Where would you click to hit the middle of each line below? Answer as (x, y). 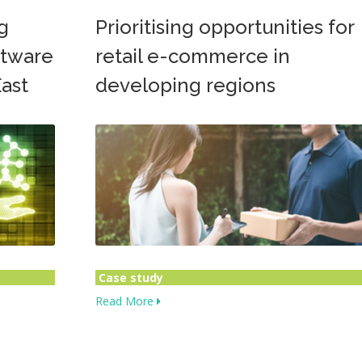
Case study (131, 278)
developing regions (185, 85)
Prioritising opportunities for (225, 27)
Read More (126, 301)
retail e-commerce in (193, 56)
